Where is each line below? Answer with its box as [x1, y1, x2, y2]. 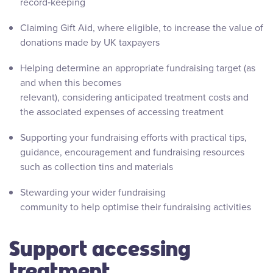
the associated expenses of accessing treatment [20, 105, 226, 119]
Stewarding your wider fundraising [20, 185, 166, 200]
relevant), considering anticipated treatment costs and [20, 90, 249, 105]
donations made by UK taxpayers [20, 35, 162, 50]
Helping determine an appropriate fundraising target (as [20, 61, 255, 76]
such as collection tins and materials [20, 160, 175, 174]
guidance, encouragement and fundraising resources [20, 145, 244, 160]
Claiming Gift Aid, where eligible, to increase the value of [20, 21, 263, 35]
